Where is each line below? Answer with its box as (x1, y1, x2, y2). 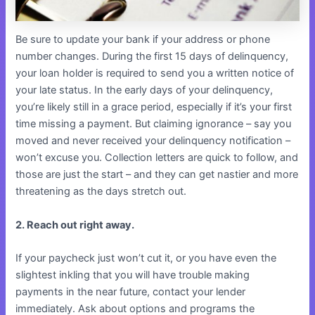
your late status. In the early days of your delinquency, (15, 84, 274, 97)
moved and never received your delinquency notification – (15, 134, 291, 148)
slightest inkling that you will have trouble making (15, 268, 250, 281)
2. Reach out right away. (15, 218, 135, 231)
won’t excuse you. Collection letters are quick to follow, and (15, 151, 299, 165)
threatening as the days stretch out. (15, 185, 187, 198)
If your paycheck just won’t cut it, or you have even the (15, 251, 277, 264)
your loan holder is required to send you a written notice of (15, 67, 295, 80)
